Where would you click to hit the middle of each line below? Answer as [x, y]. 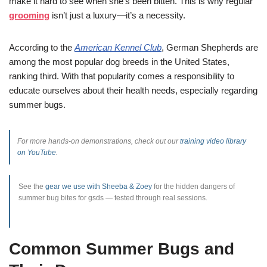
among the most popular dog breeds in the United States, [119, 61]
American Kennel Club [118, 47]
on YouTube [37, 152]
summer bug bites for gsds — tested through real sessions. [113, 198]
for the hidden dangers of [193, 186]
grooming [29, 15]
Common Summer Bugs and [122, 249]
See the [32, 186]
